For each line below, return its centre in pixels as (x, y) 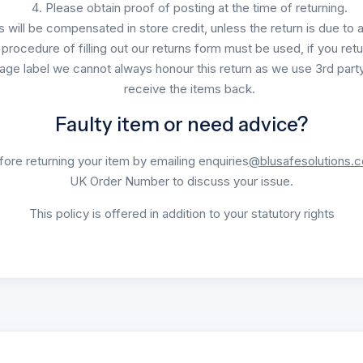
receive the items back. (190, 88)
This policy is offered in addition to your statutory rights (181, 214)
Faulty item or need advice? (181, 125)
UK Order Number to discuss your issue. (181, 181)
